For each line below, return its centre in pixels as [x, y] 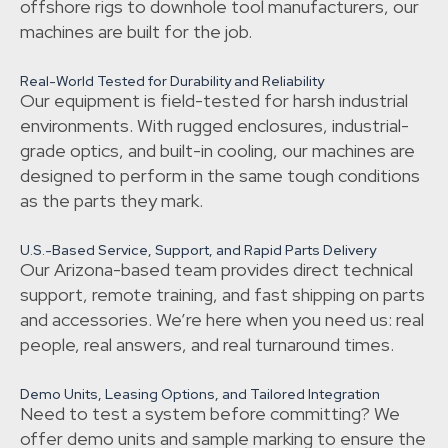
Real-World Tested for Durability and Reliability [172, 81]
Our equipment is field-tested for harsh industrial [214, 101]
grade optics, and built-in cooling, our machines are [217, 151]
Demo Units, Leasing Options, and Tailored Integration [200, 394]
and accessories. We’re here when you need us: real [222, 320]
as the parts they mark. [111, 201]
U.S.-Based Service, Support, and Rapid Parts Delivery [198, 250]
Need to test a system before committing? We [210, 414]
